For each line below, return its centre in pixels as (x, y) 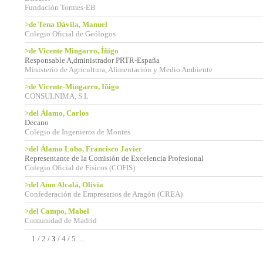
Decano (37, 122)
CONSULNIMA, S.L (57, 96)
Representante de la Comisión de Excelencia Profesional (114, 158)
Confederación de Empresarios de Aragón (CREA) (104, 194)
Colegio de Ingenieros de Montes (77, 132)
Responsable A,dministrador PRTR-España (92, 60)
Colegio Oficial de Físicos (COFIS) (80, 168)
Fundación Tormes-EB (60, 7)
